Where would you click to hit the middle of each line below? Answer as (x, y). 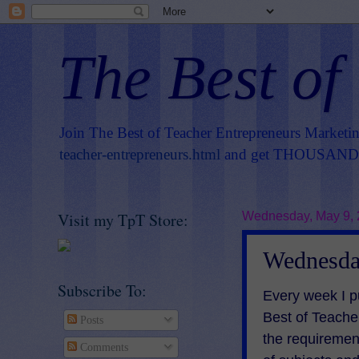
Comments (102, 347)
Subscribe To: (102, 290)
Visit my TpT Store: (123, 220)
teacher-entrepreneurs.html (140, 154)
